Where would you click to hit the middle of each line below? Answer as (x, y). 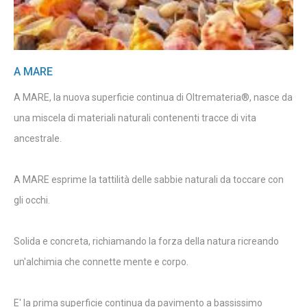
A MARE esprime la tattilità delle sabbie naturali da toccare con (149, 179)
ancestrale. (38, 138)
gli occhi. (32, 200)
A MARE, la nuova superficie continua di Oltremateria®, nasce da (153, 97)
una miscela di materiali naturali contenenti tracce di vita (135, 118)
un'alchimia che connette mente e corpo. (101, 261)
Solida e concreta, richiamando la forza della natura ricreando (146, 241)
